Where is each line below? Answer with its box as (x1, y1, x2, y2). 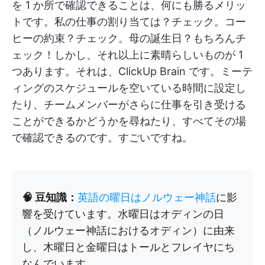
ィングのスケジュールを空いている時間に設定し (12, 81, 246, 94)
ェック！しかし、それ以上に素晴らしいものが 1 (12, 48, 243, 61)
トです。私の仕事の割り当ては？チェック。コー (12, 15, 246, 28)
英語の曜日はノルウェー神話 (77, 190, 216, 203)
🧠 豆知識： (22, 190, 77, 203)
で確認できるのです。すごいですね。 (12, 131, 193, 144)
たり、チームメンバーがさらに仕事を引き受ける (12, 98, 246, 111)
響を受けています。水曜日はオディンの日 (22, 207, 224, 220)
